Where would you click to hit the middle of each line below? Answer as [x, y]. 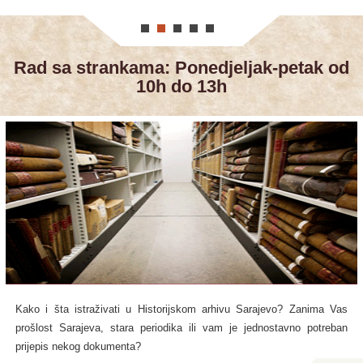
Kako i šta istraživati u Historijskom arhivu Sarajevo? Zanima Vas [181, 310]
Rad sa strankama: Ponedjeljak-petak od [181, 68]
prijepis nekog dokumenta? [78, 347]
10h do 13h [181, 87]
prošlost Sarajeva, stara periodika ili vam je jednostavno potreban [181, 329]
